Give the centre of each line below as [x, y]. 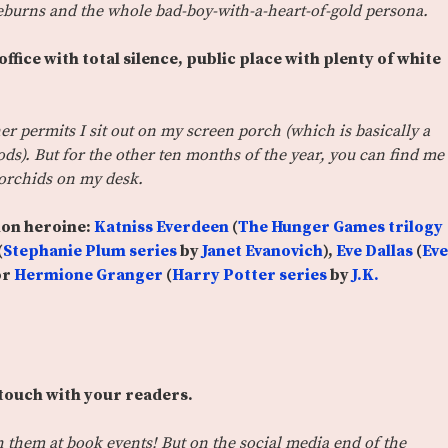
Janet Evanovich [262, 251]
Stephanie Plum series [90, 251]
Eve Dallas [374, 251]
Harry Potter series [249, 275]
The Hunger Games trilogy [340, 227]
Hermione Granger [88, 275]
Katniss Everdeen [160, 227]
